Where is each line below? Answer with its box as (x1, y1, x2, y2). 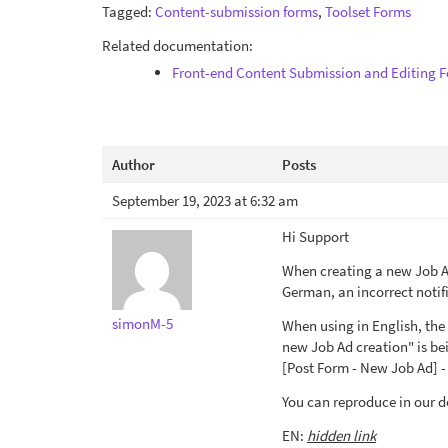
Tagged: (102, 2, 155, 21)
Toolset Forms (325, 2, 411, 21)
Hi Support (282, 227, 349, 246)
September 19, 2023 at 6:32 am (112, 191, 298, 210)
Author (112, 155, 155, 174)
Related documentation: (102, 36, 253, 55)
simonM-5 (112, 314, 173, 333)
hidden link (307, 426, 376, 445)
